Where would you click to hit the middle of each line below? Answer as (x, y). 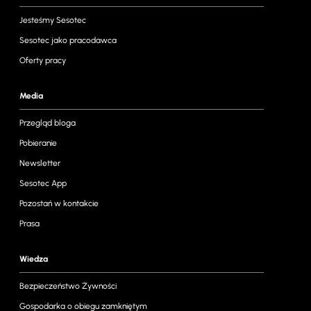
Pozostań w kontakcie (59, 203)
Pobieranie (38, 143)
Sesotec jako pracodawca (68, 40)
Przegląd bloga (48, 123)
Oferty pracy (43, 60)
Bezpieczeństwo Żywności (68, 286)
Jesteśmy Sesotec (53, 20)
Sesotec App (43, 183)
